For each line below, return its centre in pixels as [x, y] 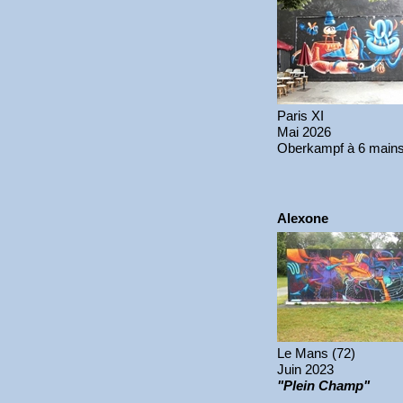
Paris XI [300, 116]
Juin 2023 [305, 369]
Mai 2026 [304, 132]
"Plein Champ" [323, 385]
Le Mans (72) [316, 353]
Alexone [303, 218]
